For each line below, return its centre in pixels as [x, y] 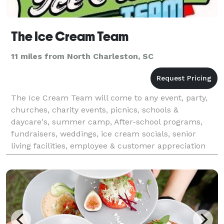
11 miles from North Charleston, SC [82, 56]
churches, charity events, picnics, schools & [95, 109]
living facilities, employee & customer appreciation [108, 145]
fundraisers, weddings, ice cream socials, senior [103, 133]
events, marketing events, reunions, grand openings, [111, 157]
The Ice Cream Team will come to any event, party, [109, 97]
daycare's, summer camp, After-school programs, [107, 121]
